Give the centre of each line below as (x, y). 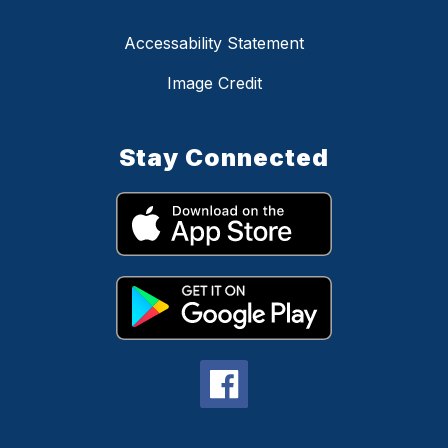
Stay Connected (224, 158)
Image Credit (214, 83)
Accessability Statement (214, 43)
